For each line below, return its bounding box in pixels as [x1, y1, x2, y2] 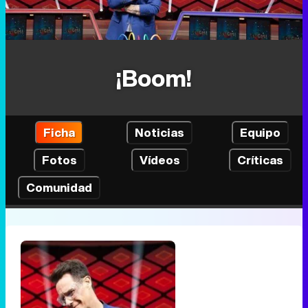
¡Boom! [116, 60, 192, 95]
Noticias [135, 123, 184, 141]
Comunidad [26, 178, 92, 196]
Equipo [239, 123, 280, 141]
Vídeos [139, 151, 180, 168]
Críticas [236, 151, 283, 168]
